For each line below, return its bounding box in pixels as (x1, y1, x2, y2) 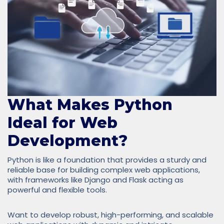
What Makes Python (7, 95, 172, 114)
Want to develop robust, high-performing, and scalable (7, 209, 213, 220)
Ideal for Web (7, 113, 117, 132)
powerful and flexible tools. (7, 184, 107, 195)
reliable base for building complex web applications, (7, 164, 200, 175)
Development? (7, 131, 127, 150)
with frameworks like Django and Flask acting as (7, 174, 183, 185)
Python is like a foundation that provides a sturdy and (7, 154, 206, 165)
